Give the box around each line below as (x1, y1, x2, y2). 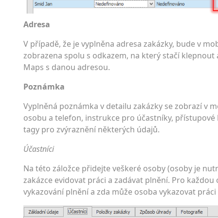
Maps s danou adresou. (23, 62, 110, 73)
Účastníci (23, 144, 54, 155)
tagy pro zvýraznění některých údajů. (23, 124, 160, 135)
